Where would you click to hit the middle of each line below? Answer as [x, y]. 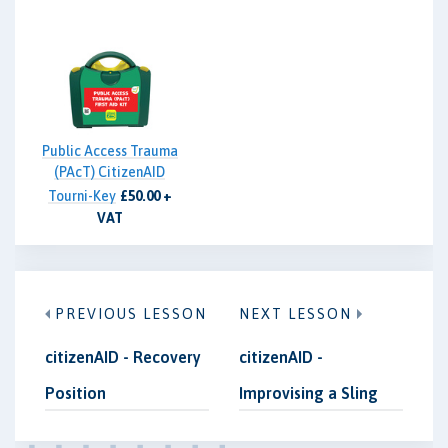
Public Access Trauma [109, 151]
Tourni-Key [81, 196]
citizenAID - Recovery [123, 356]
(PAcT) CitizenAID [109, 172]
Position [75, 392]
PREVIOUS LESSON [131, 313]
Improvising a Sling [308, 392]
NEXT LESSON [295, 313]
